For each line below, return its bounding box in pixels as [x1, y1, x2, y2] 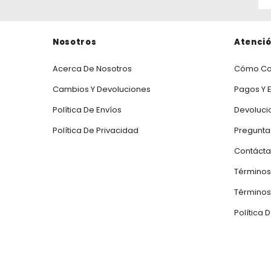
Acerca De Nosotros [53, 63, 132, 75]
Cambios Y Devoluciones [53, 83, 151, 96]
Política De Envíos [53, 104, 122, 116]
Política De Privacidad [53, 125, 139, 137]
